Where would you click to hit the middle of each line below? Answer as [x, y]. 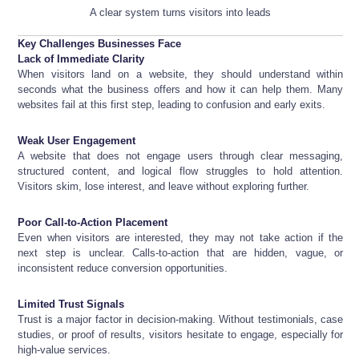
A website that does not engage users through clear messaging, [181, 156]
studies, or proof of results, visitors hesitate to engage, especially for [181, 335]
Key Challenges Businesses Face [99, 44]
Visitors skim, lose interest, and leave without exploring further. [163, 187]
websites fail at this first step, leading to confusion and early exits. [171, 105]
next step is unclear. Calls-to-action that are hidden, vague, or [181, 253]
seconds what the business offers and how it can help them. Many [181, 90]
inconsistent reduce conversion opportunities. [123, 268]
